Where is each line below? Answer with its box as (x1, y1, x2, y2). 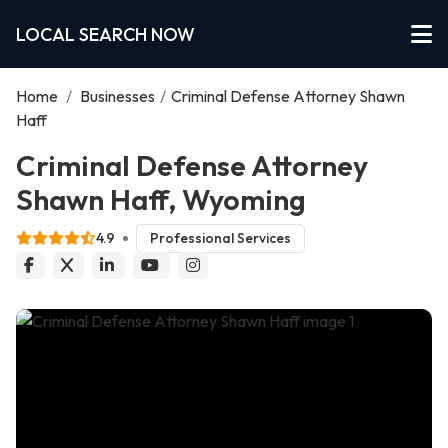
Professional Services (149, 229, 291, 248)
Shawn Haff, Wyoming (16, 181, 306, 217)
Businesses (80, 86, 155, 106)
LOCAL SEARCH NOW (16, 22, 195, 46)
